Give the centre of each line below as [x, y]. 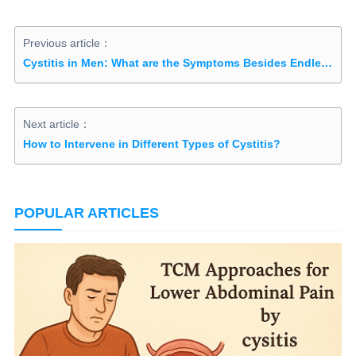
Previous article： [67, 43]
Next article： [56, 124]
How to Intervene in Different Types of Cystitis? [151, 144]
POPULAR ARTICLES [86, 213]
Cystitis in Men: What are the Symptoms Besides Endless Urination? [326, 63]
